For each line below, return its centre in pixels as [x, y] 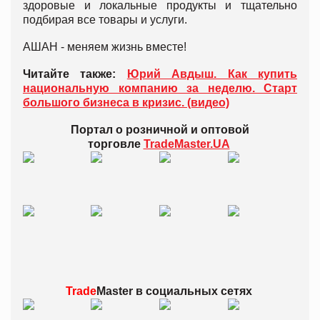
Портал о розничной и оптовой [160, 129]
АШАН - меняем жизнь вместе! [105, 46]
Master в [119, 291]
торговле [115, 144]
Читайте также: [75, 74]
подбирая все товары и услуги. [105, 19]
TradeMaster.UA [186, 144]
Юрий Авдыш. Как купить [212, 74]
